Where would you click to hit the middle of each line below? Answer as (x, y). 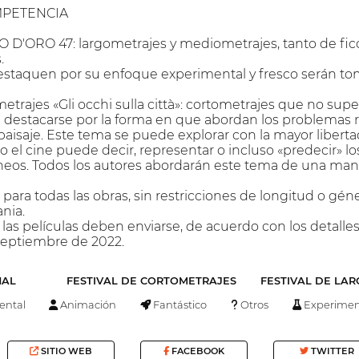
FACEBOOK (196, 351)
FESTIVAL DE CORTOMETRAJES (151, 281)
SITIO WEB (66, 351)
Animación (87, 304)
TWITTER (331, 351)
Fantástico (179, 304)
